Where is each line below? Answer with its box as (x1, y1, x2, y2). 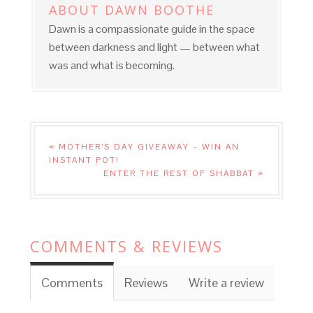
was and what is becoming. (48, 58, 175, 73)
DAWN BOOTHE (104, 1, 214, 19)
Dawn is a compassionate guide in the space (48, 22, 255, 37)
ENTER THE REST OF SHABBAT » (103, 168, 265, 180)
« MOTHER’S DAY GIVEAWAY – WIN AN (48, 141, 240, 153)
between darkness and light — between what (48, 40, 260, 55)
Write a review (188, 275, 264, 291)
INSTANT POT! (48, 154, 119, 166)
